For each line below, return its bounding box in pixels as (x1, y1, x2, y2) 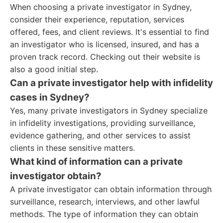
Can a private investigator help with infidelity (10, 77, 213, 89)
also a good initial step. (10, 64, 98, 74)
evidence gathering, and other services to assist (10, 130, 191, 140)
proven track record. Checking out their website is (10, 52, 200, 62)
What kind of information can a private (10, 156, 183, 167)
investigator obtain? (10, 170, 102, 182)
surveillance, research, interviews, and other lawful (10, 197, 200, 207)
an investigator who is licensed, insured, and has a (10, 39, 199, 49)
